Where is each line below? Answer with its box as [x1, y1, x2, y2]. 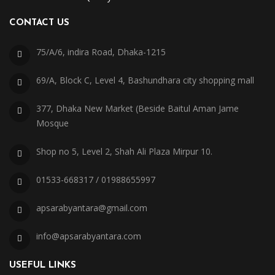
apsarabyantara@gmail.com [36, 202, 147, 214]
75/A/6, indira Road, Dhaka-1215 [36, 46, 166, 58]
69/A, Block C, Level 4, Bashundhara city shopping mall [36, 74, 254, 86]
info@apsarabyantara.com [36, 230, 141, 242]
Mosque [36, 117, 69, 129]
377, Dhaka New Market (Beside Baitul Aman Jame [36, 103, 239, 114]
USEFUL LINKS [9, 261, 76, 270]
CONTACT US [9, 18, 69, 28]
